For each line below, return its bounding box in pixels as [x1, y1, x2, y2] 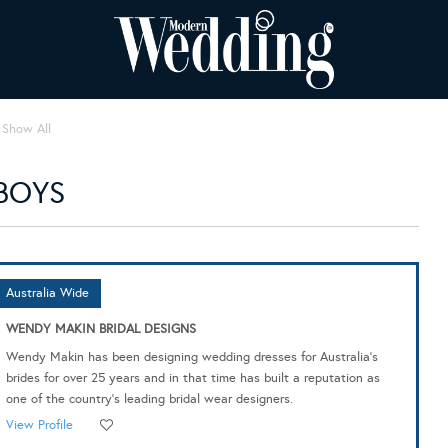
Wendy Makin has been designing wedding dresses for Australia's [5, 348, 378, 365]
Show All [2, 120, 51, 137]
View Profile [5, 416, 73, 433]
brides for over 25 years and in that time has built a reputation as [5, 369, 380, 386]
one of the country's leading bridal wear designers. [5, 390, 293, 407]
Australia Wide [5, 284, 89, 301]
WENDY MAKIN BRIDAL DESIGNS [5, 320, 196, 337]
